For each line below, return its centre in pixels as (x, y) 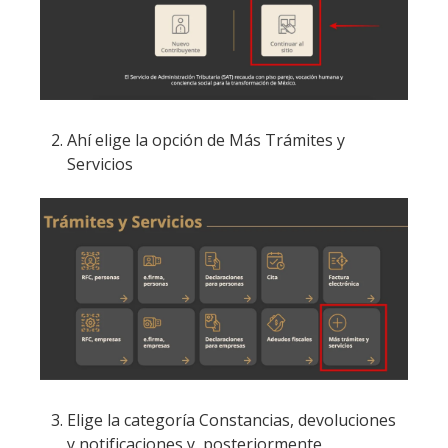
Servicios (100, 164)
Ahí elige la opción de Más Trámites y (206, 140)
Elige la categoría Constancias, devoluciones (232, 420)
